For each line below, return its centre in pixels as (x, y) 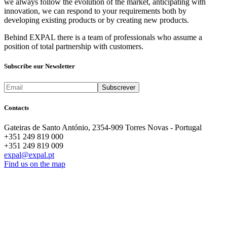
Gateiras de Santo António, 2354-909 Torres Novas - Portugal (103, 127)
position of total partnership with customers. (74, 47)
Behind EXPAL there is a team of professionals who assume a (103, 37)
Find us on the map (35, 164)
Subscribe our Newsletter (40, 66)
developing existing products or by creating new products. (97, 20)
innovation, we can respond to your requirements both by (95, 11)
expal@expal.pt (29, 155)
